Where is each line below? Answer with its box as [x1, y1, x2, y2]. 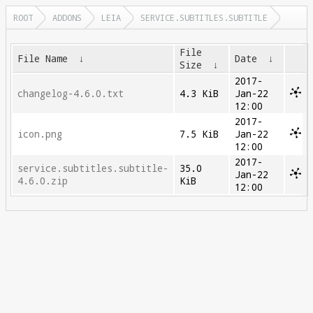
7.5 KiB [180, 128, 219, 140]
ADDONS [52, 12, 82, 23]
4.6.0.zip [17, 175, 68, 187]
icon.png [17, 128, 63, 140]
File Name [17, 52, 68, 65]
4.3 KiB [180, 87, 219, 100]
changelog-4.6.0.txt [17, 87, 124, 100]
